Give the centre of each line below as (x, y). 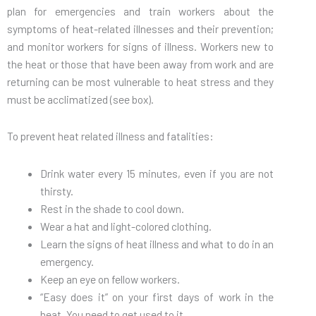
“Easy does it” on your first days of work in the (157, 296)
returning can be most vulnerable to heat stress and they (140, 82)
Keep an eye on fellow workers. (110, 279)
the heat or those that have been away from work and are (140, 64)
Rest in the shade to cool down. (112, 208)
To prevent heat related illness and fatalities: (110, 136)
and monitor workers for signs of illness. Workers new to (140, 47)
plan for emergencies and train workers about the (140, 11)
